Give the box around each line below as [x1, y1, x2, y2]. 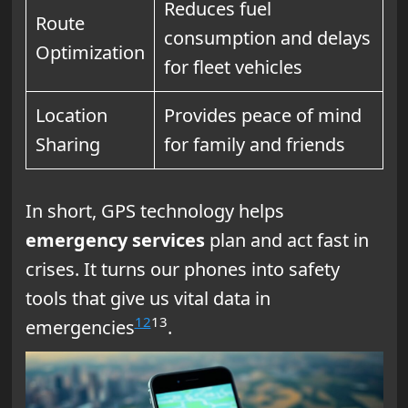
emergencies [25, 314, 135, 340]
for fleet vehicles [163, 54, 302, 79]
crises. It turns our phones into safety [25, 256, 340, 281]
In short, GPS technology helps [25, 198, 284, 223]
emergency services [25, 227, 205, 252]
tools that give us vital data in [25, 285, 270, 311]
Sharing [35, 131, 100, 157]
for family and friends [163, 131, 345, 157]
